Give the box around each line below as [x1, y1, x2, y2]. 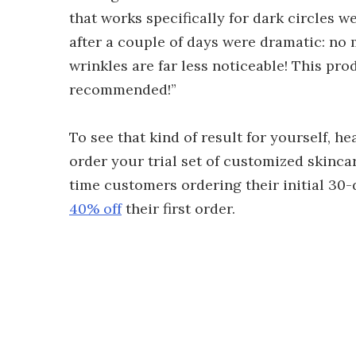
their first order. [122, 199, 235, 218]
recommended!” [69, 80, 176, 99]
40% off [69, 199, 122, 218]
